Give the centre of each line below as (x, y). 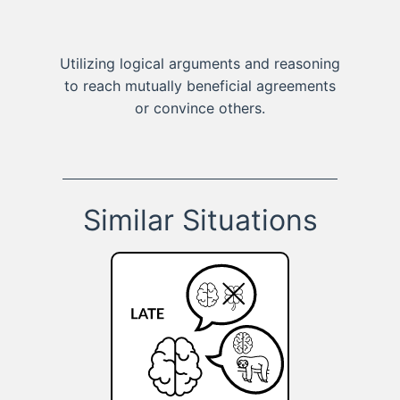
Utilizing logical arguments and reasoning (200, 63)
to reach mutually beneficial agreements (200, 85)
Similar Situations (200, 220)
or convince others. (200, 108)
